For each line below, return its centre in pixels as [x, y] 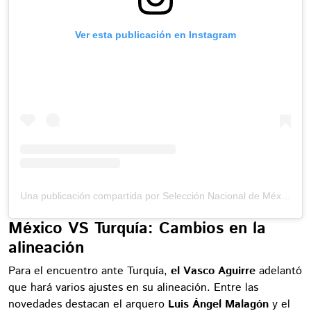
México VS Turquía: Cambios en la [137, 228]
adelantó [279, 271]
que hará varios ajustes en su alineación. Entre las [133, 288]
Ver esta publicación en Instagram [155, 35]
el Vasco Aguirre [213, 271]
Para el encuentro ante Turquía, [90, 271]
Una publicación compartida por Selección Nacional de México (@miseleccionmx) [286, 196]
